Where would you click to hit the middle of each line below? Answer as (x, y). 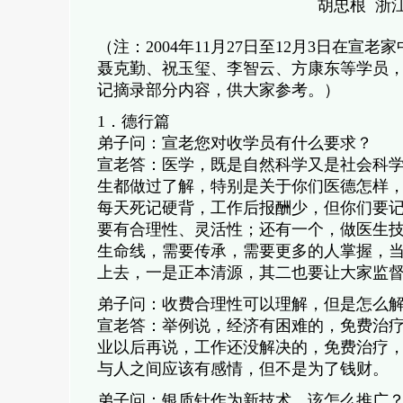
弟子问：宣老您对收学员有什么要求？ (234, 143)
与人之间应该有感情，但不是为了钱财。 (242, 369)
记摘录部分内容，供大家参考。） (218, 90)
